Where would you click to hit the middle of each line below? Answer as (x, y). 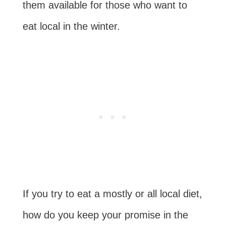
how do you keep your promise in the (105, 215)
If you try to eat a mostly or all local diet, (112, 194)
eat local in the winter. (71, 26)
